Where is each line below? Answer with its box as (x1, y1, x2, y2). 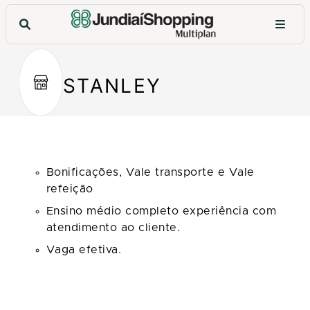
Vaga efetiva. (46, 244, 122, 255)
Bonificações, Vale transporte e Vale (46, 166, 255, 178)
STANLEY (62, 73, 162, 98)
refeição (46, 183, 93, 194)
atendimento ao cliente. (46, 221, 181, 233)
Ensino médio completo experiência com (46, 205, 277, 217)
